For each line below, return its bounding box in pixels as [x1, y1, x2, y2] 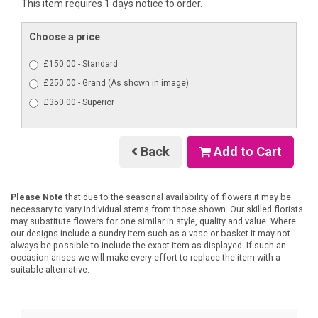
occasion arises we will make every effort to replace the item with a [11, 252, 280, 263]
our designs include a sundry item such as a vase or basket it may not [11, 228, 290, 239]
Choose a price [29, 31, 100, 43]
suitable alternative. [11, 264, 89, 275]
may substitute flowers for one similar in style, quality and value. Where [11, 216, 296, 227]
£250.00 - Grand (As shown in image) [43, 77, 189, 88]
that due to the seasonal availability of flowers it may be [63, 192, 291, 203]
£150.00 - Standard [43, 58, 118, 69]
